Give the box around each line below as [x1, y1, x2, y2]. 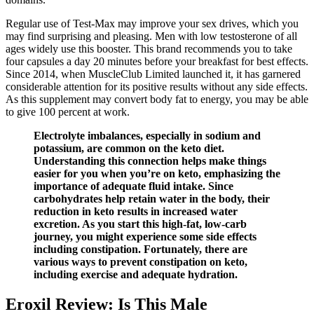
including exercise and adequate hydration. [34, 268, 238, 281]
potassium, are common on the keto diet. [34, 142, 224, 155]
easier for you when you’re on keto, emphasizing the [34, 168, 280, 180]
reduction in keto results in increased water [34, 205, 238, 218]
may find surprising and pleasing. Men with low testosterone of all [6, 30, 297, 43]
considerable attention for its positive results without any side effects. [6, 81, 308, 93]
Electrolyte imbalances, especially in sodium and [34, 130, 261, 142]
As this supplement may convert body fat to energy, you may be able [6, 93, 308, 106]
